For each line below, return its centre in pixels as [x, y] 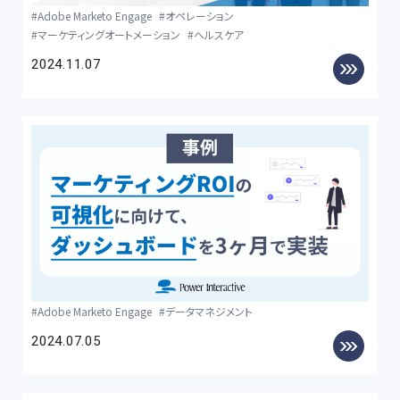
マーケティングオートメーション [109, 35]
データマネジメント [209, 312]
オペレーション [200, 16]
